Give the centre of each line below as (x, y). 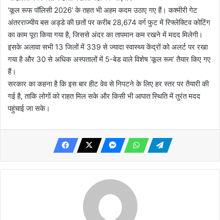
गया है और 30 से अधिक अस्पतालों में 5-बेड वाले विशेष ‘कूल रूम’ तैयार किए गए (109, 59)
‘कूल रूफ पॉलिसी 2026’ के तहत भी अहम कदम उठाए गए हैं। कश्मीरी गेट (103, 10)
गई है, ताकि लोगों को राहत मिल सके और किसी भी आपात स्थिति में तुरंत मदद (104, 96)
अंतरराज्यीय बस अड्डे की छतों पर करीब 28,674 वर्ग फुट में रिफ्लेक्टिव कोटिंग (109, 22)
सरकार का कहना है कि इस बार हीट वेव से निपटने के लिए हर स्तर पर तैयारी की (108, 83)
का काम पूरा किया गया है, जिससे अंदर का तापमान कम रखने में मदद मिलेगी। (105, 34)
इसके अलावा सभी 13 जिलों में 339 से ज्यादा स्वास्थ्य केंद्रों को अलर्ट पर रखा (108, 47)
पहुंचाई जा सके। (29, 108)
